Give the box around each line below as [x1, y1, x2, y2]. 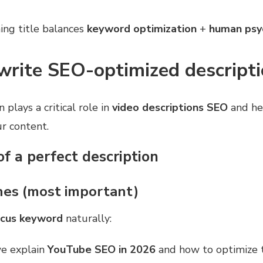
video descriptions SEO [112, 100, 228, 114]
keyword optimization [86, 21, 197, 36]
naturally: [62, 211, 112, 226]
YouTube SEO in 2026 [47, 242, 156, 257]
